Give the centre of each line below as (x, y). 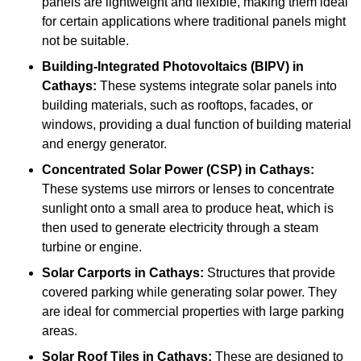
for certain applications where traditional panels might (194, 22)
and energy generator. (104, 144)
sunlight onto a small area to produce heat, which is (188, 209)
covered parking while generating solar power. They (189, 293)
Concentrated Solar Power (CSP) (142, 170)
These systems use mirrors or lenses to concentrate (188, 189)
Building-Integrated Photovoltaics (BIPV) (166, 67)
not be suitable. (85, 41)
